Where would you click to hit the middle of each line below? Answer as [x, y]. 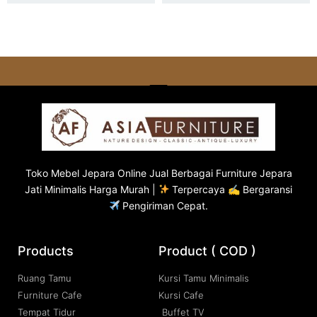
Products [46, 251]
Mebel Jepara [82, 173]
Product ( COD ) [207, 251]
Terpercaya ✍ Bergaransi [231, 189]
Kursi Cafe [181, 295]
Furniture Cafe [50, 295]
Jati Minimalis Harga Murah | [91, 189]
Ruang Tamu [45, 278]
